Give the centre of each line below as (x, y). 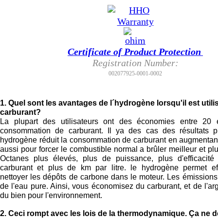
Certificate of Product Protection (134, 52)
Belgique (15, 9)
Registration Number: (135, 63)
